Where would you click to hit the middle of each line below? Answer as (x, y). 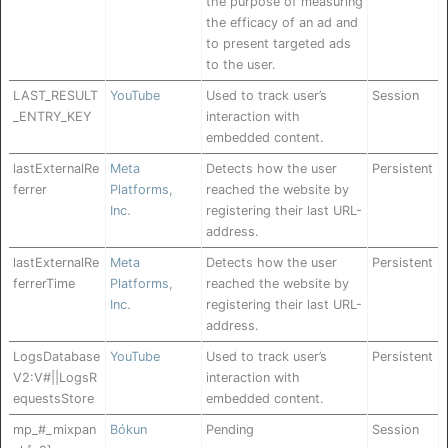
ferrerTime (44, 284)
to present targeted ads (278, 44)
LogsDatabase (56, 357)
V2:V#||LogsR (55, 378)
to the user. (241, 65)
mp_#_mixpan (54, 430)
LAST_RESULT (55, 96)
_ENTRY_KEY (52, 117)
